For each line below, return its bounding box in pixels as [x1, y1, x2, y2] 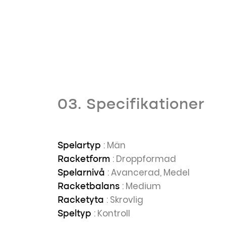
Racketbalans [58, 182, 122, 191]
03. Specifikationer [58, 97, 205, 112]
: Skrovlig [106, 194, 143, 206]
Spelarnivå [58, 168, 107, 178]
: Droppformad [112, 153, 176, 165]
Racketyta [58, 196, 106, 205]
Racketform [58, 155, 112, 164]
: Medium [122, 180, 161, 192]
